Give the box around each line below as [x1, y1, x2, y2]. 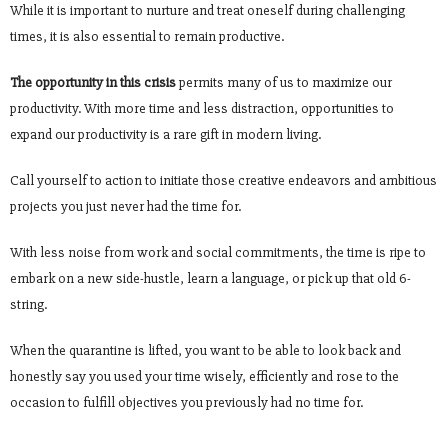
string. [10, 296, 47, 314]
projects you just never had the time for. [10, 198, 241, 216]
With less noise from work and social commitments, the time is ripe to [10, 244, 426, 262]
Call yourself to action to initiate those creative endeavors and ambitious [10, 172, 437, 190]
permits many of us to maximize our [176, 74, 392, 92]
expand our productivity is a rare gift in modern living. [10, 126, 321, 144]
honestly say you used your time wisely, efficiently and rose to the [10, 368, 399, 386]
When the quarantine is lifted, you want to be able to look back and [10, 342, 401, 360]
